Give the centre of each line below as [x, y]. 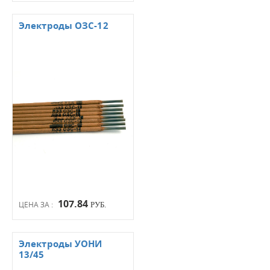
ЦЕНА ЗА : [37, 204]
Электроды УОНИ [61, 243]
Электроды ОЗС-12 [64, 25]
